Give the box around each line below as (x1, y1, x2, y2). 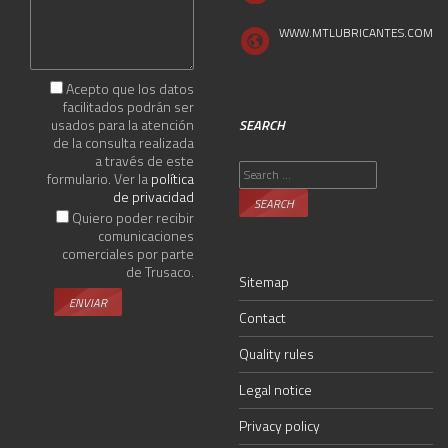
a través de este (95, 149, 194, 171)
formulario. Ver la (47, 167, 151, 189)
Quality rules (239, 342, 314, 364)
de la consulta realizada (53, 131, 194, 153)
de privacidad (113, 185, 194, 207)
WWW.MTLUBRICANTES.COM (279, 22, 433, 42)
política (151, 167, 194, 189)
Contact (239, 306, 286, 328)
